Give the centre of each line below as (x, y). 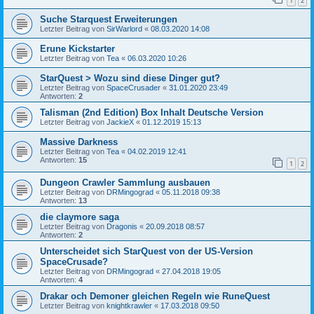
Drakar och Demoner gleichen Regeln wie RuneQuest (155, 296)
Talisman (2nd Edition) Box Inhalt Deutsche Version (152, 112)
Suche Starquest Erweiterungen (109, 19)
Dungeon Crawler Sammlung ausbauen (125, 183)
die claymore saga (80, 217)
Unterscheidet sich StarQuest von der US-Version (146, 252)
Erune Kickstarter (77, 48)
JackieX (120, 122)
